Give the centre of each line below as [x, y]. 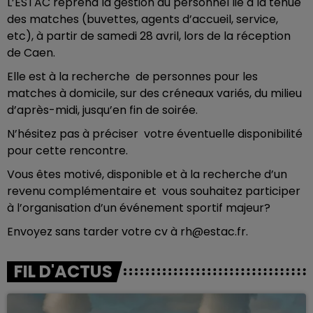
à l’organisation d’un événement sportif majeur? [139, 208]
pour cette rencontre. [67, 151]
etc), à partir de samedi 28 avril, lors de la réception [149, 36]
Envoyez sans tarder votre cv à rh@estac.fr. [128, 232]
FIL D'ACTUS [63, 271]
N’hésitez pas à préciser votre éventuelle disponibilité [155, 134]
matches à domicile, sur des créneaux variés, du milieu [154, 93]
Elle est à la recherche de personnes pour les [132, 77]
